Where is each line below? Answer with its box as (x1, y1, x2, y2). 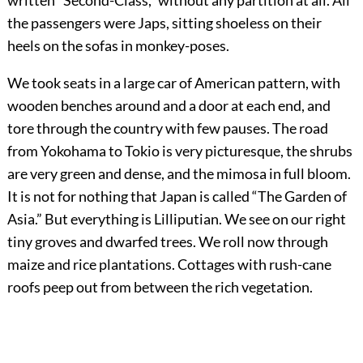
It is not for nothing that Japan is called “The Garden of (6, 187, 347, 206)
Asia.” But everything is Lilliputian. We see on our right (6, 210, 346, 228)
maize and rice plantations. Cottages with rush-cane (6, 255, 331, 274)
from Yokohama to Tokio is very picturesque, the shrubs (6, 142, 352, 160)
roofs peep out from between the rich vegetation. (6, 278, 313, 297)
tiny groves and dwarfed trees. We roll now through (6, 233, 328, 251)
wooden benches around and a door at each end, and (6, 96, 331, 115)
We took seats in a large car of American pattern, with (6, 74, 340, 92)
